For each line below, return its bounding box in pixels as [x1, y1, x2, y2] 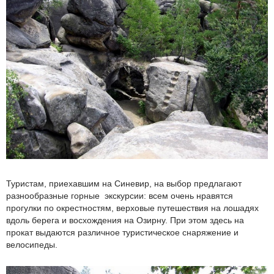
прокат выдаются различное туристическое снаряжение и [6, 227, 239, 237]
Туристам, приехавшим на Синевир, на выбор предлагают [6, 178, 242, 188]
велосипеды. [6, 239, 57, 250]
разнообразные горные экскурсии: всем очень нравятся [6, 190, 233, 201]
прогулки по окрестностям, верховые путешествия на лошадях [6, 202, 259, 213]
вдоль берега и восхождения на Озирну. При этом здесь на [6, 215, 244, 225]
